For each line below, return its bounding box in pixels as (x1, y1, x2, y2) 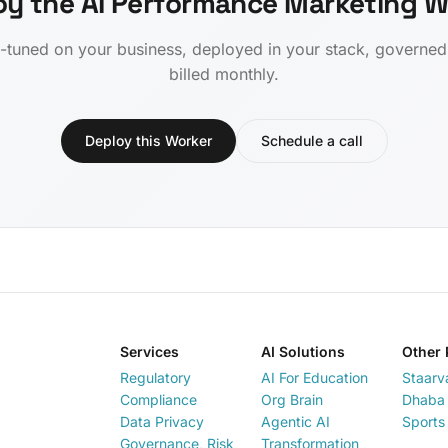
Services (120, 342, 179, 360)
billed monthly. (169, 63, 279, 84)
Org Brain (260, 390, 323, 408)
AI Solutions (260, 342, 345, 360)
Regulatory (120, 368, 191, 386)
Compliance (120, 390, 197, 408)
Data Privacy (120, 412, 204, 430)
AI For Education (260, 368, 368, 386)
